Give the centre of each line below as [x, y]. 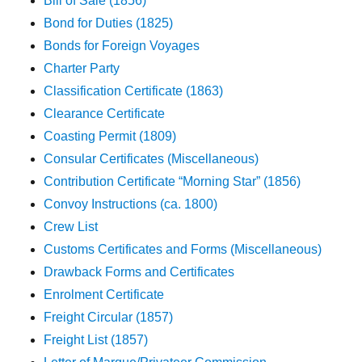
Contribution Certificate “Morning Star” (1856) [173, 182]
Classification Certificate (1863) [134, 91]
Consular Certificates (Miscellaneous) [152, 159]
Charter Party [82, 69]
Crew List [71, 227]
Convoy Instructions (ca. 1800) [131, 204]
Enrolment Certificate [104, 295]
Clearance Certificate [105, 114]
